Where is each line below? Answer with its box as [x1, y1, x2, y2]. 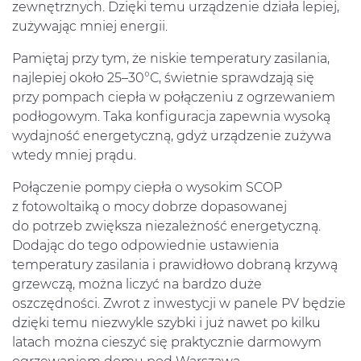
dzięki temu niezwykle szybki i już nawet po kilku [12, 315, 321, 331]
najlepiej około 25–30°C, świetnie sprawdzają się [12, 70, 314, 86]
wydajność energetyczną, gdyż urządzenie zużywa [12, 128, 331, 144]
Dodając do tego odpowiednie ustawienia [12, 238, 279, 254]
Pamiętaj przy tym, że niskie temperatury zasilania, [12, 51, 330, 67]
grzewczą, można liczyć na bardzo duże [12, 276, 262, 293]
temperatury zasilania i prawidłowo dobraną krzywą [12, 257, 338, 273]
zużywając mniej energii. [12, 19, 168, 35]
